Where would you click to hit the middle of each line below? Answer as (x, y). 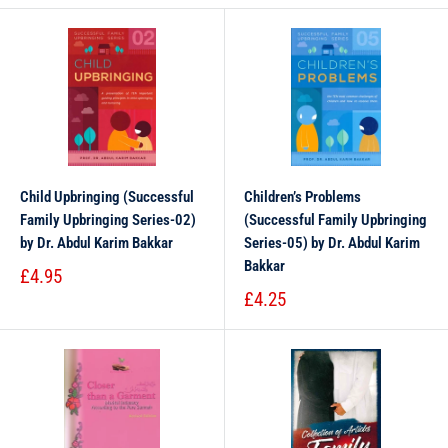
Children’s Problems (302, 197)
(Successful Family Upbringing (335, 220)
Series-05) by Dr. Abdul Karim (332, 243)
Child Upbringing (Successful (107, 197)
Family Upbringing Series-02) (108, 220)
